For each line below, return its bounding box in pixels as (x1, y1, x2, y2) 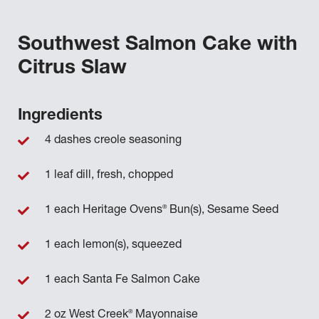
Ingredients (18, 108, 103, 124)
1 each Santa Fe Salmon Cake (45, 275, 200, 286)
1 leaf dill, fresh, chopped (45, 170, 173, 182)
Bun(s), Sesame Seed (167, 205, 278, 216)
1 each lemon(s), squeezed (45, 240, 182, 251)
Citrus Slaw (18, 59, 127, 79)
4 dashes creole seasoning (45, 135, 182, 147)
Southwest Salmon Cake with (18, 36, 298, 56)
